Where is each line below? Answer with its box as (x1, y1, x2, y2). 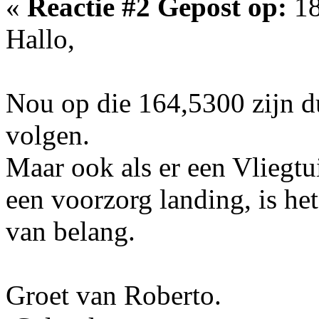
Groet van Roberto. (6, 279, 221, 310)
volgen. (6, 119, 90, 150)
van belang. (6, 215, 135, 246)
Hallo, (6, 23, 75, 54)
